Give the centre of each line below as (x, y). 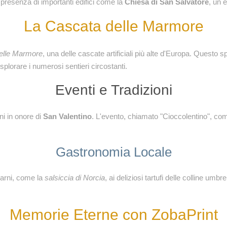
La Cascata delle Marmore (113, 26)
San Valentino (67, 116)
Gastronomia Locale (113, 152)
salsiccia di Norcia (75, 178)
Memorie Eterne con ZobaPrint (113, 215)
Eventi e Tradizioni (113, 90)
